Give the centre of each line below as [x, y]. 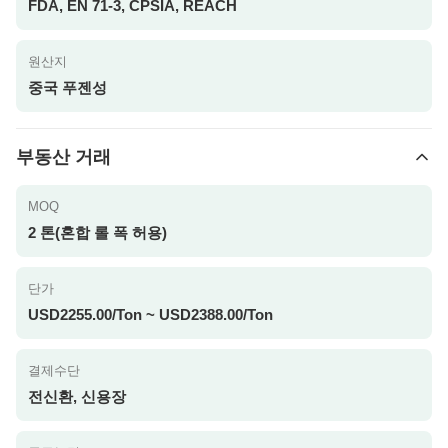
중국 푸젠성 [67, 87]
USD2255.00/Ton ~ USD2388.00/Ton [150, 314]
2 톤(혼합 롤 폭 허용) [97, 232]
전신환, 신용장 [77, 396]
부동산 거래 [63, 157]
